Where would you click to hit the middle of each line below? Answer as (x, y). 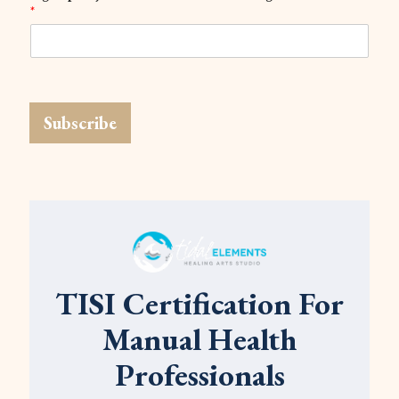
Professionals (199, 374)
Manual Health (199, 338)
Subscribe (80, 122)
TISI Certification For (199, 303)
